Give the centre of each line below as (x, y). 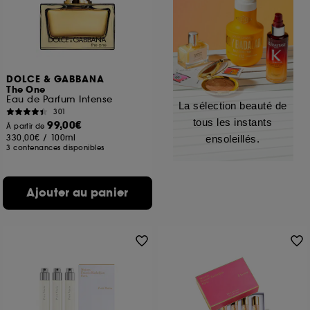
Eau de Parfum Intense (60, 99)
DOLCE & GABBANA (56, 80)
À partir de (27, 126)
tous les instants (232, 122)
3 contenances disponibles (55, 148)
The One (26, 90)
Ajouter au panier (77, 193)
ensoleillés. (232, 139)
